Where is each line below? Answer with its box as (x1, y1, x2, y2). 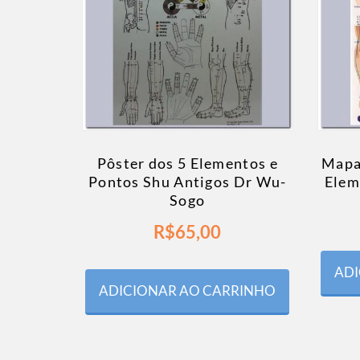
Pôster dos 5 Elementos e (96, 154, 278, 173)
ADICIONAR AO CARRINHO (99, 282, 276, 300)
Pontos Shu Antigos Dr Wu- (88, 173, 287, 191)
